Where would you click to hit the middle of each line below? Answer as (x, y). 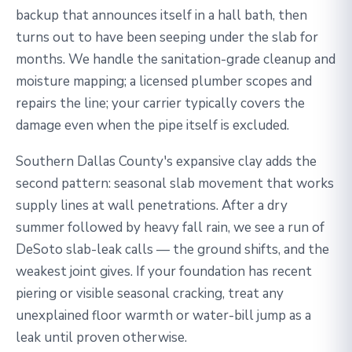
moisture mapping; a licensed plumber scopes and (164, 81)
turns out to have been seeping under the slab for (167, 37)
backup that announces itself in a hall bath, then (161, 15)
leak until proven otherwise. (101, 337)
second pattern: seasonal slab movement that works (175, 183)
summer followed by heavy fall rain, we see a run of (170, 227)
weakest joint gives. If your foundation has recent (164, 271)
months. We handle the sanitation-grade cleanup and (176, 59)
